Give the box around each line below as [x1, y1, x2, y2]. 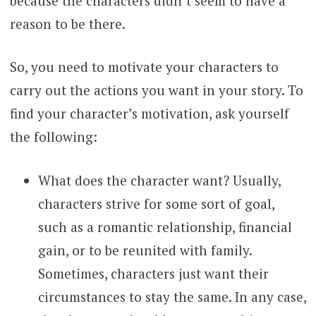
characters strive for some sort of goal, [37, 194, 274, 212]
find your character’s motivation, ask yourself [9, 104, 289, 123]
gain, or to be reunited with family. [37, 241, 252, 259]
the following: [9, 128, 97, 146]
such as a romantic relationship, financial [37, 217, 292, 236]
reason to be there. [9, 14, 126, 32]
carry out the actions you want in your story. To [9, 81, 303, 99]
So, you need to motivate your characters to [9, 58, 279, 76]
